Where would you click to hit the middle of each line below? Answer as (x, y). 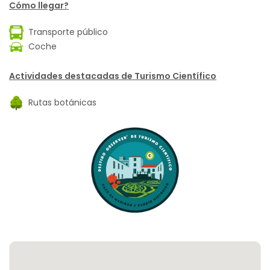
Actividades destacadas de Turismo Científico (113, 76)
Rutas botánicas (60, 103)
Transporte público (66, 32)
